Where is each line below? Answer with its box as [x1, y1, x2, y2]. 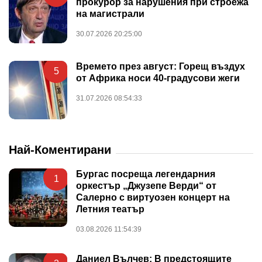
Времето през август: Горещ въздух [76, 61, 245, 71]
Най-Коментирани [9, 143, 111, 156]
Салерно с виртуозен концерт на [76, 192, 230, 202]
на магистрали [76, 8, 144, 19]
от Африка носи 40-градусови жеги [76, 73, 240, 83]
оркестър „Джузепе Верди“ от [76, 180, 216, 191]
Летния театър [76, 204, 144, 214]
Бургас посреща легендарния [76, 168, 215, 179]
